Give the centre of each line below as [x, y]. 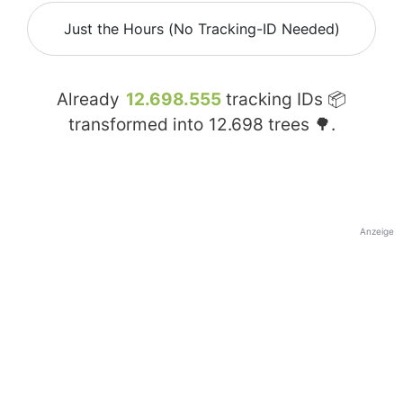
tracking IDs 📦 [284, 100]
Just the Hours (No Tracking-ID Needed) [201, 29]
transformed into [138, 125]
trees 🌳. [299, 125]
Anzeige [377, 232]
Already [90, 100]
